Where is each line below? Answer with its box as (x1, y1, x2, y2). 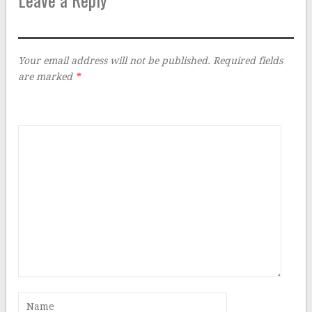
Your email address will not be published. (18, 55, 211, 66)
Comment (18, 101, 65, 112)
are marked (18, 71, 76, 82)
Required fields (213, 55, 283, 66)
